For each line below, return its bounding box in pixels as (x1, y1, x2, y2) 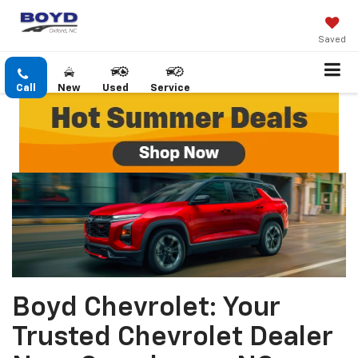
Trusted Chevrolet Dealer (12, 323, 332, 351)
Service (150, 83, 190, 93)
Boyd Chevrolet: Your (12, 293, 280, 321)
